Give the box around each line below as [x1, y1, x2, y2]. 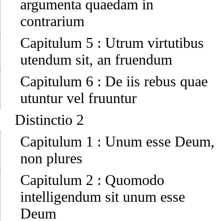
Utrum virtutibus [105, 35, 204, 51]
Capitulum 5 [20, 35, 93, 51]
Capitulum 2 [20, 172, 93, 188]
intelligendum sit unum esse [20, 188, 185, 205]
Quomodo [105, 172, 164, 188]
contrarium [20, 13, 84, 30]
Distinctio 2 [15, 111, 84, 128]
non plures [20, 150, 82, 167]
